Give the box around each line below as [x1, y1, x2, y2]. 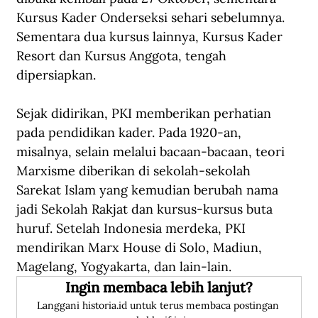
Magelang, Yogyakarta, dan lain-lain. [16, 258, 231, 275]
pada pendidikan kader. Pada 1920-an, [16, 124, 245, 141]
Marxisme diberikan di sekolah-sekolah [16, 163, 254, 180]
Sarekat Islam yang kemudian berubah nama [16, 182, 282, 199]
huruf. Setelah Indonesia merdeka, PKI [16, 220, 249, 237]
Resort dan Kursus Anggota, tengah [16, 48, 230, 65]
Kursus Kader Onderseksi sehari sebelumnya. [16, 9, 288, 26]
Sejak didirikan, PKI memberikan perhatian [16, 105, 275, 122]
